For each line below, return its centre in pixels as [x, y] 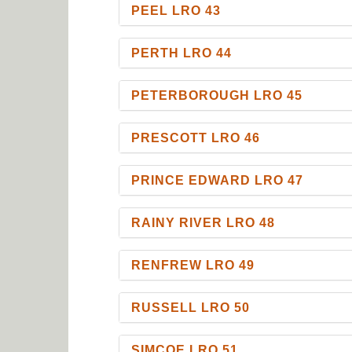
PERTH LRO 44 [182, 53]
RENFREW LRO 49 [193, 265]
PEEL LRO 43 [176, 10]
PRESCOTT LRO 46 [196, 137]
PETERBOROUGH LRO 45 [217, 95]
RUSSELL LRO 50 [191, 307]
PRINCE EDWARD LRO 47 [218, 180]
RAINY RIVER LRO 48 [203, 222]
